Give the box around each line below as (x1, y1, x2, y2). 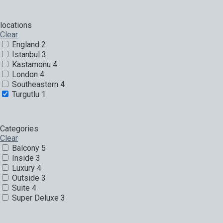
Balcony (12, 143, 39, 153)
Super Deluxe (12, 193, 59, 203)
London (12, 69, 38, 79)
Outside (12, 173, 39, 183)
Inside (12, 153, 34, 163)
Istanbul (12, 49, 40, 59)
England (12, 39, 39, 49)
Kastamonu (12, 59, 51, 69)
